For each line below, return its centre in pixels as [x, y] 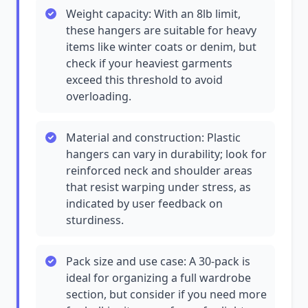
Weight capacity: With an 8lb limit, [153, 14]
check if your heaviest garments [149, 63]
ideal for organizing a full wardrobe [158, 278]
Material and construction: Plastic [153, 137]
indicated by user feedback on [144, 203]
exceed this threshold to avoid [144, 80]
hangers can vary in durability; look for [166, 154]
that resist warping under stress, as [158, 187]
